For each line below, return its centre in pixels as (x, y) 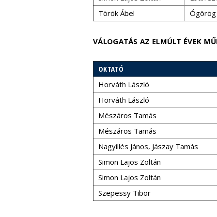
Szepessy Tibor (124, 193)
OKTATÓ (111, 69)
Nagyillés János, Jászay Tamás (148, 146)
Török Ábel (116, 13)
